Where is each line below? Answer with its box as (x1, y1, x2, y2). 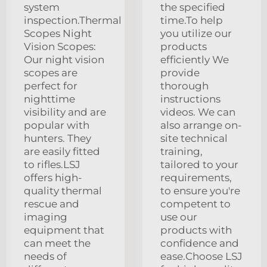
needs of (24, 250, 67, 263)
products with (160, 224, 232, 237)
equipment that (24, 224, 104, 237)
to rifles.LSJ (24, 159, 80, 171)
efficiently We (160, 54, 229, 66)
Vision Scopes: (24, 41, 96, 53)
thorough (160, 80, 209, 92)
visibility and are (24, 106, 106, 119)
